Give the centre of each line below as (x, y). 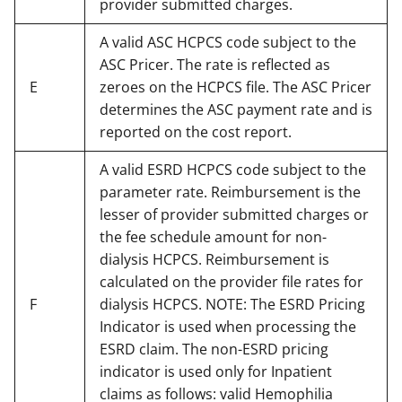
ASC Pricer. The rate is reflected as (215, 64)
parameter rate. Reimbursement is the (230, 192)
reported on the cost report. (196, 131)
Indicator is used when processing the (228, 326)
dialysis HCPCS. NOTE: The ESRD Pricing (232, 304)
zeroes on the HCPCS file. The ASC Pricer (236, 87)
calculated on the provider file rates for (232, 281)
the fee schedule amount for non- (213, 236)
